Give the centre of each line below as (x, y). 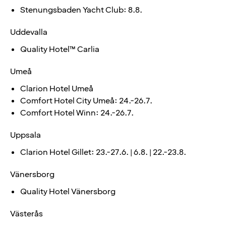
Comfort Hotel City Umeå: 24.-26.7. (86, 101)
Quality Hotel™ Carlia (60, 49)
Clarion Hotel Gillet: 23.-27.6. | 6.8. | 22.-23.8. (103, 152)
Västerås (26, 214)
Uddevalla (29, 32)
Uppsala (25, 135)
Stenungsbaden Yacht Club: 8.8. (81, 10)
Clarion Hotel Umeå (57, 89)
